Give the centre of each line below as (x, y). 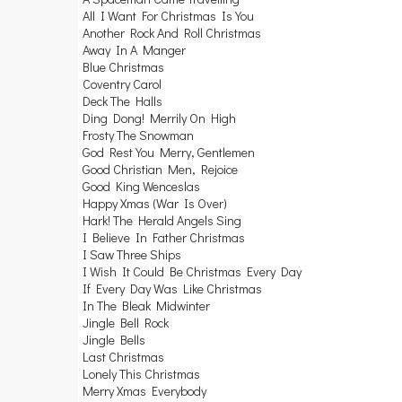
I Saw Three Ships (132, 254)
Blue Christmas (123, 67)
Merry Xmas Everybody (144, 391)
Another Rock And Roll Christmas (172, 33)
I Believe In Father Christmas (164, 237)
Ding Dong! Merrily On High (159, 118)
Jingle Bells (114, 340)
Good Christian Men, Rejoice (160, 169)
